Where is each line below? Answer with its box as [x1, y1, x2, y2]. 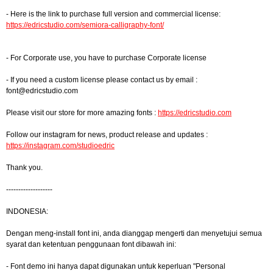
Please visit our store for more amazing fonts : [6, 108, 158, 117]
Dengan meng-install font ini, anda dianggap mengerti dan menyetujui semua [6, 229, 262, 238]
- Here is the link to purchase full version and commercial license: [6, 10, 221, 18]
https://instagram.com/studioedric [6, 141, 115, 150]
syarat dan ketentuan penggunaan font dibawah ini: [6, 240, 176, 249]
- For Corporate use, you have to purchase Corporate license [6, 54, 207, 62]
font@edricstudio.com [6, 87, 78, 95]
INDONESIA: [6, 207, 48, 216]
